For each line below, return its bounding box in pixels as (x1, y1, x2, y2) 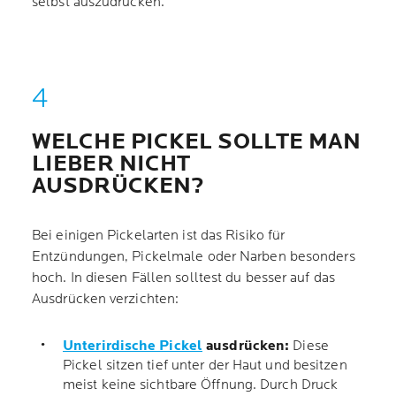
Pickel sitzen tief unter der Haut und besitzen (63, 357, 347, 374)
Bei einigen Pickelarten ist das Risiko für (32, 227, 286, 244)
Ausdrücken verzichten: (32, 291, 183, 308)
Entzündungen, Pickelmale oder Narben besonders (32, 248, 355, 265)
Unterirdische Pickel (63, 338, 202, 354)
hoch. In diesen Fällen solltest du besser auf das (32, 270, 335, 286)
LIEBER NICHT (32, 150, 191, 178)
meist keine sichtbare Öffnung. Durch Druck (63, 377, 339, 393)
